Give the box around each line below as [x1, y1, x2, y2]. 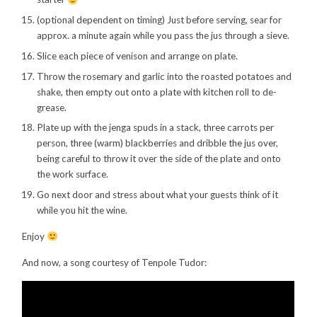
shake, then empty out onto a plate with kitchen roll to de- [36, 86, 277, 98]
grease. [36, 101, 67, 113]
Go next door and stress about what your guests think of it [36, 189, 278, 201]
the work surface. [36, 168, 108, 180]
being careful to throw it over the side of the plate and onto [36, 153, 281, 165]
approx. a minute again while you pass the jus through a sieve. [36, 30, 289, 42]
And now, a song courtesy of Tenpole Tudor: [22, 256, 207, 268]
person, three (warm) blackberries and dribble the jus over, [36, 137, 278, 149]
